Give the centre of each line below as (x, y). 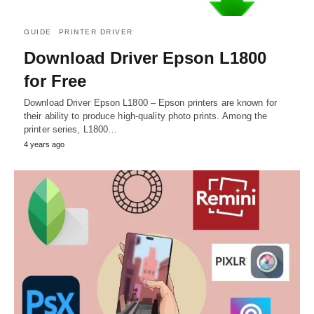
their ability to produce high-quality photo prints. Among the (146, 116)
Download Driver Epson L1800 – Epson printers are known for (150, 103)
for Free (55, 81)
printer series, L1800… (71, 130)
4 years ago (44, 145)
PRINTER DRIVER (96, 32)
